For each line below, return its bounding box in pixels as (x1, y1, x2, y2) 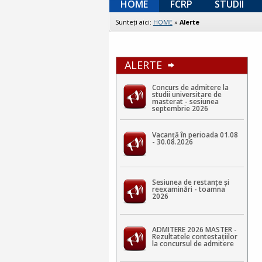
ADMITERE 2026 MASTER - (151, 224, 237, 235)
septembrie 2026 (151, 103, 208, 113)
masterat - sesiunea (151, 96, 219, 106)
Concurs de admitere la (151, 82, 229, 92)
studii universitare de (151, 89, 222, 99)
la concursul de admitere (151, 238, 234, 249)
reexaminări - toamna (151, 184, 225, 194)
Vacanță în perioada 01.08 (151, 129, 238, 140)
